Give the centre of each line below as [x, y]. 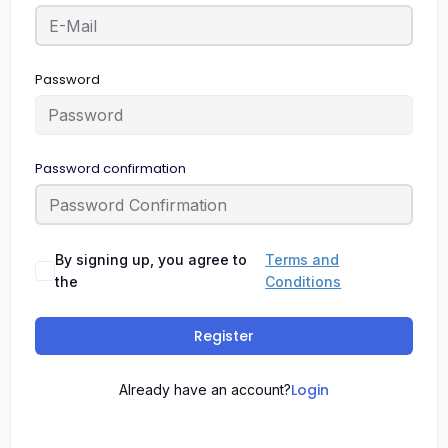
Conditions [303, 281]
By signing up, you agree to [151, 259]
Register [224, 336]
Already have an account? [205, 389]
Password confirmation [110, 168]
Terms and [302, 259]
